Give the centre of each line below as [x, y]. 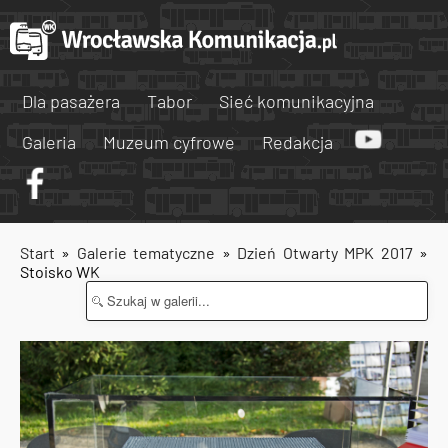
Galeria [49, 142]
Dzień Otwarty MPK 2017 [325, 252]
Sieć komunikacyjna [296, 101]
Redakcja [297, 142]
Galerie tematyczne [149, 252]
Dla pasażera [71, 101]
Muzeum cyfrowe [169, 142]
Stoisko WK [60, 271]
